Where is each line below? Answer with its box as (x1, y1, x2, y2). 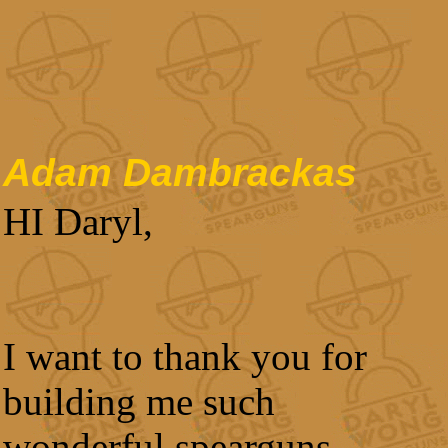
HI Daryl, (3, 200, 153, 243)
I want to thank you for (3, 335, 367, 378)
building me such (3, 380, 275, 423)
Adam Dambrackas (3, 151, 357, 194)
